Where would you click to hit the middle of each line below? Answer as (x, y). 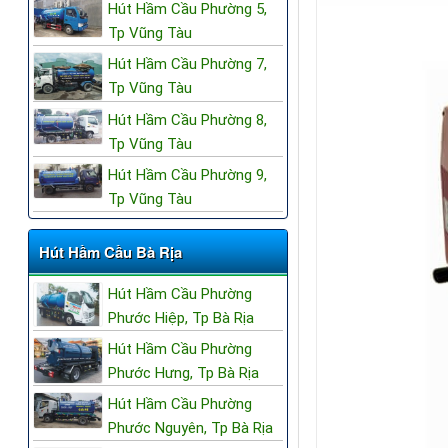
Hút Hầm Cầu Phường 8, (187, 119)
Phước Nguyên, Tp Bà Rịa (190, 427)
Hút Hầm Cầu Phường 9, (187, 174)
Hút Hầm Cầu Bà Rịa (110, 251)
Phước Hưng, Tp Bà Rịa (183, 372)
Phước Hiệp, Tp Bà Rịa (181, 317)
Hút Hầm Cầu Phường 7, (187, 64)
